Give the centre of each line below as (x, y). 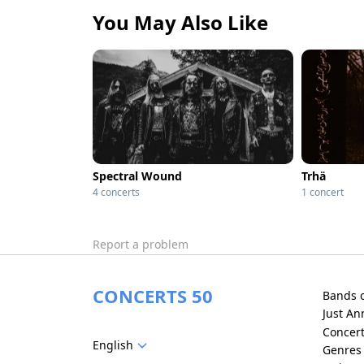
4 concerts (116, 192)
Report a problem (141, 244)
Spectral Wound (137, 176)
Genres (342, 349)
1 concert (323, 192)
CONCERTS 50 (153, 296)
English (113, 344)
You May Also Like (180, 22)
